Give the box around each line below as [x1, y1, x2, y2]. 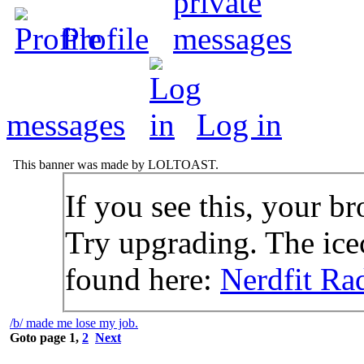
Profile [62, 20, 149, 56]
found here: [65, 261, 220, 297]
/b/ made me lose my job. [10, 315, 138, 330]
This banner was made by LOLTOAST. [6, 157, 222, 171]
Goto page [10, 330, 69, 344]
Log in [197, 106, 282, 142]
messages [6, 106, 125, 142]
